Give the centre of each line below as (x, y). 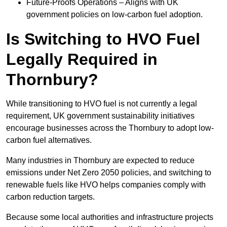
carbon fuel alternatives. (50, 140)
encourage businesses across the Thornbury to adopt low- (110, 128)
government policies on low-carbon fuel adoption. (115, 15)
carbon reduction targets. (51, 197)
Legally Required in (82, 60)
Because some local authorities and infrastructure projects (110, 217)
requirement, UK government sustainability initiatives (100, 116)
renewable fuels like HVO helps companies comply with (106, 185)
